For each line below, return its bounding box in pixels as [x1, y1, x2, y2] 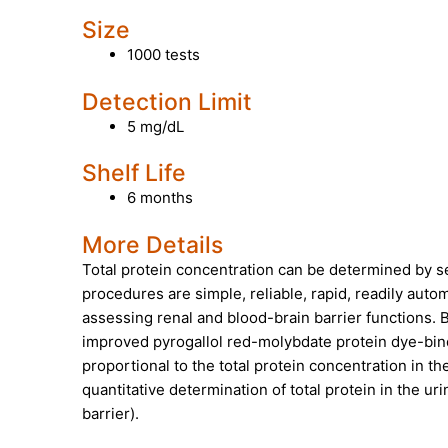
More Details [82, 230, 223, 259]
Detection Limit [82, 87, 252, 116]
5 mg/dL [127, 116, 184, 136]
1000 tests [127, 45, 200, 65]
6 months [127, 188, 193, 208]
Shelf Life [82, 159, 186, 188]
